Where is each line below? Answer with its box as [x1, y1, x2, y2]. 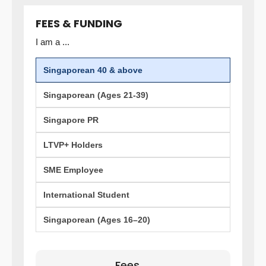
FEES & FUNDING [36, 16, 122, 31]
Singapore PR [43, 115, 99, 125]
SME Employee [43, 165, 103, 175]
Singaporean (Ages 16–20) [43, 215, 150, 224]
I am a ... [36, 37, 69, 47]
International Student [43, 190, 129, 199]
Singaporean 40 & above [43, 65, 142, 75]
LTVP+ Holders [43, 140, 103, 150]
